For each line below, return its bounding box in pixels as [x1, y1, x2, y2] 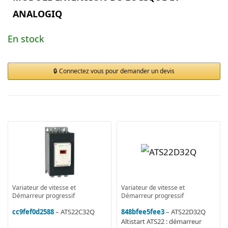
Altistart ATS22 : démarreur [121, 216, 202, 226]
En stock [8, 32, 44, 45]
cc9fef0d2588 [12, 207, 54, 216]
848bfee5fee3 [121, 207, 164, 216]
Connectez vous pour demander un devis [59, 66, 175, 75]
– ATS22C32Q [55, 207, 95, 216]
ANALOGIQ [13, 7, 62, 20]
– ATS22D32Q [166, 207, 206, 216]
